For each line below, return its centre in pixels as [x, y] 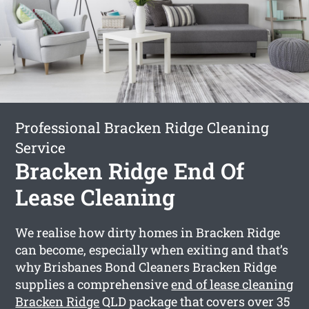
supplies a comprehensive [93, 284]
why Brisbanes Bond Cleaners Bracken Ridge [146, 267]
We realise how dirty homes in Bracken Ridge [148, 232]
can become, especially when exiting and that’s [152, 249]
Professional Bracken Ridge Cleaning [142, 127]
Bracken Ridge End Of [130, 170]
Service [41, 147]
